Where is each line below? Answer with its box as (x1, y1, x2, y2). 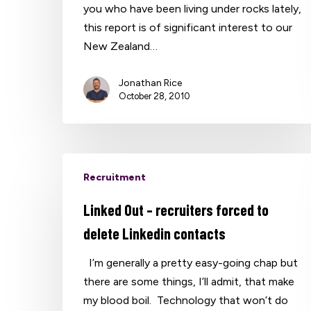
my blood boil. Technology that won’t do (83, 293, 289, 307)
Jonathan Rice (119, 76, 183, 89)
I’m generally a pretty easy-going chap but (83, 255, 299, 269)
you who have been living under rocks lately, (83, 1, 302, 15)
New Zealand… (83, 39, 158, 53)
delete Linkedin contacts (83, 224, 226, 242)
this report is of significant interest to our (83, 20, 293, 34)
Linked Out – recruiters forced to (83, 200, 269, 219)
